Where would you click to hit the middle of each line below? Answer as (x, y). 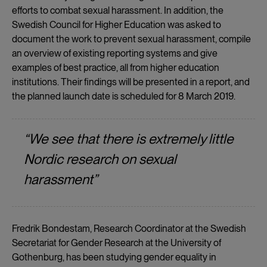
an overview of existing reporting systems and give (115, 53)
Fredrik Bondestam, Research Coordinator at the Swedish (129, 228)
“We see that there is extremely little (129, 139)
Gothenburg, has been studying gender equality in (114, 257)
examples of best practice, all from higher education (116, 67)
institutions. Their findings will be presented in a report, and (131, 82)
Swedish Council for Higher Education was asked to (117, 24)
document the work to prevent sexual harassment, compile (131, 39)
